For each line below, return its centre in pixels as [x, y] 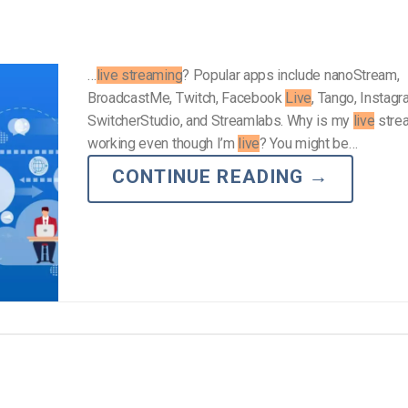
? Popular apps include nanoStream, [291, 76]
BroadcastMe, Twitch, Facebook [187, 98]
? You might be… [309, 144]
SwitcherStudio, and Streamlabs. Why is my [220, 121]
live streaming [139, 76]
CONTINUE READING [210, 177]
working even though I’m [163, 144]
